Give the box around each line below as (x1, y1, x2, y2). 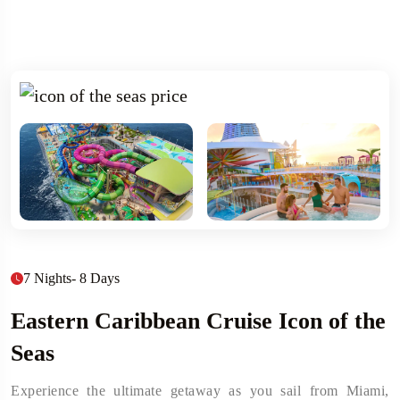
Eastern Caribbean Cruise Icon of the (11, 307, 386, 334)
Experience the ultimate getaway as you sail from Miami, (11, 382, 389, 398)
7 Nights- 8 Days (23, 270, 120, 286)
